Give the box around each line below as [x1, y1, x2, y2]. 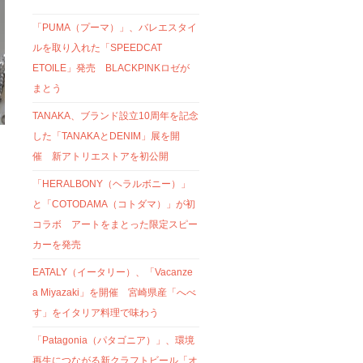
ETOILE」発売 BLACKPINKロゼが [32, 62, 190, 74]
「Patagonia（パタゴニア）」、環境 [32, 334, 195, 346]
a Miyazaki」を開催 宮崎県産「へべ [32, 286, 197, 298]
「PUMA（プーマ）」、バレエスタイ [32, 21, 198, 33]
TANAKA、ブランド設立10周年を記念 [32, 109, 199, 122]
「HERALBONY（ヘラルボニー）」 [32, 177, 191, 190]
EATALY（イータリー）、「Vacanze [32, 266, 194, 278]
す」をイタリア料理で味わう [32, 306, 160, 318]
